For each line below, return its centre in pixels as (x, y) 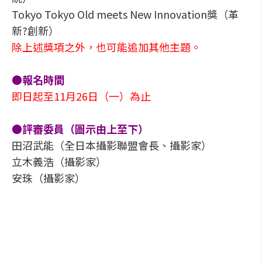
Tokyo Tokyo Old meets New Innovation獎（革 (125, 14)
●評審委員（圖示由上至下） (80, 129)
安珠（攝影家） (49, 178)
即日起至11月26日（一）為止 (81, 96)
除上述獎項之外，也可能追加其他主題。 (106, 47)
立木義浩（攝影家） (59, 161)
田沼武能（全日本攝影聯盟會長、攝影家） (112, 145)
